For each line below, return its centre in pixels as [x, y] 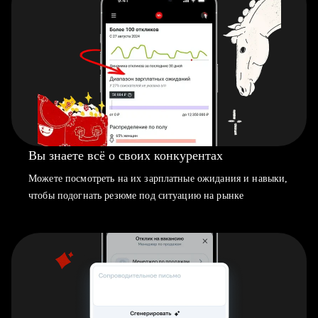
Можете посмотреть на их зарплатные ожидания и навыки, [158, 179]
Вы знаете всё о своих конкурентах [126, 155]
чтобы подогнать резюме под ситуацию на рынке [136, 196]
